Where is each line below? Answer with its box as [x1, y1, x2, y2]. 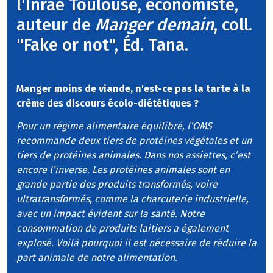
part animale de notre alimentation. [16, 251, 177, 263]
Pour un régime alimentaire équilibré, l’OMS [16, 119, 212, 132]
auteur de [16, 14, 95, 35]
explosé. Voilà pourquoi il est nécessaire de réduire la [16, 236, 257, 249]
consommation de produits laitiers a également [16, 222, 229, 234]
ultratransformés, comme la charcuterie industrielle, [16, 193, 249, 205]
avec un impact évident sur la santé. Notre [16, 207, 205, 219]
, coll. [214, 14, 252, 35]
